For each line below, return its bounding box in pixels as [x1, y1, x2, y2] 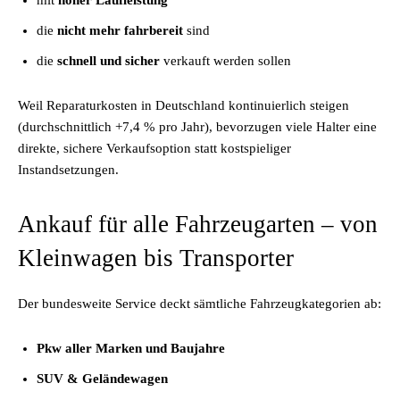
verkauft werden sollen [160, 54, 291, 68]
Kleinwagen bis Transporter [18, 245, 294, 271]
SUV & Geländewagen [37, 371, 168, 386]
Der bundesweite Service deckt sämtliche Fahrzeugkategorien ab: [18, 296, 381, 311]
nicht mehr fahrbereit [57, 23, 183, 37]
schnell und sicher [57, 54, 160, 68]
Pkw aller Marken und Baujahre [37, 341, 225, 355]
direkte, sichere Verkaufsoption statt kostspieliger [18, 141, 291, 155]
